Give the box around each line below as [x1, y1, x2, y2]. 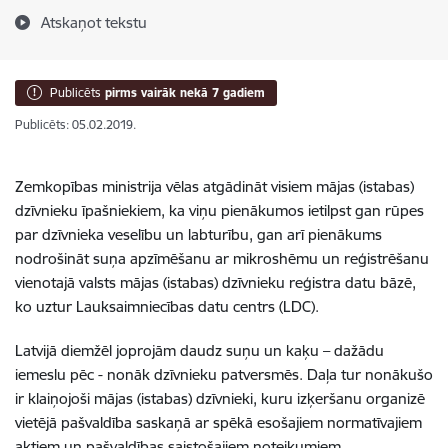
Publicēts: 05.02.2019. [15, 117, 136, 132]
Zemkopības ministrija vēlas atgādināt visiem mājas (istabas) [15, 177, 414, 196]
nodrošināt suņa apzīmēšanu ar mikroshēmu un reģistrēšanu [15, 249, 429, 268]
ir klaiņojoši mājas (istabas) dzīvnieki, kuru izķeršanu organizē [15, 389, 425, 408]
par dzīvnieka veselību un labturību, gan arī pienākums [15, 225, 382, 244]
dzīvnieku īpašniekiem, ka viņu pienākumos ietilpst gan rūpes [15, 201, 424, 220]
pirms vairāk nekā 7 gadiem [105, 85, 265, 100]
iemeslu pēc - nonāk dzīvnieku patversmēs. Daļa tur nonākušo [15, 365, 433, 384]
